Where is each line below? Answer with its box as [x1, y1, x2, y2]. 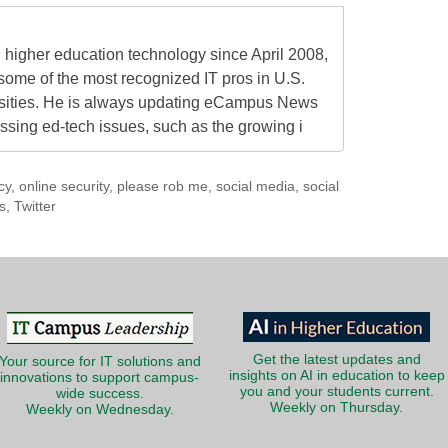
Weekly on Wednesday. [25, 402, 174, 418]
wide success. [55, 386, 144, 402]
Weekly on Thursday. [270, 400, 403, 416]
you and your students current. [239, 384, 434, 400]
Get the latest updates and [252, 352, 421, 368]
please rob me [116, 179, 208, 195]
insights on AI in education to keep [228, 368, 445, 384]
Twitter [14, 199, 56, 215]
